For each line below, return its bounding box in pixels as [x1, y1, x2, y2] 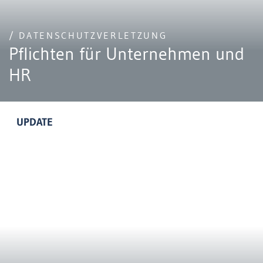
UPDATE [16, 116, 53, 129]
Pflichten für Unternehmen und [9, 43, 244, 65]
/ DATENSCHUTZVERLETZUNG [9, 29, 167, 41]
